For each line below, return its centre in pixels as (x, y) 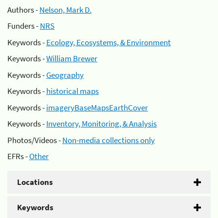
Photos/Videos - (35, 140)
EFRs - (18, 156)
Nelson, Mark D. (65, 9)
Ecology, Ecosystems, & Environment (109, 42)
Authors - (23, 9)
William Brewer (72, 58)
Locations (35, 182)
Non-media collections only (109, 140)
